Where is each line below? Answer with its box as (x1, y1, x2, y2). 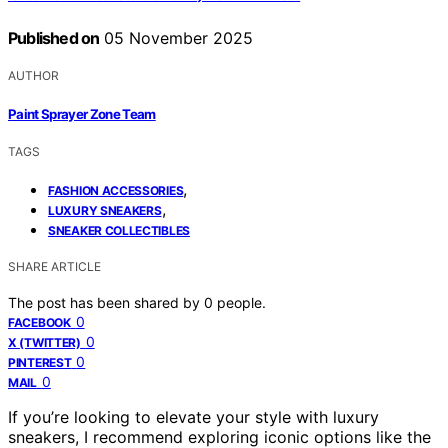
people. (217, 293, 266, 311)
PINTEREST (8, 354, 72, 370)
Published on (8, 28, 100, 49)
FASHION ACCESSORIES (48, 182, 184, 198)
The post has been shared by (8, 293, 204, 311)
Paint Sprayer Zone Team (8, 105, 156, 122)
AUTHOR (8, 68, 59, 84)
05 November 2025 (99, 28, 254, 49)
